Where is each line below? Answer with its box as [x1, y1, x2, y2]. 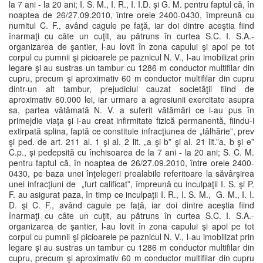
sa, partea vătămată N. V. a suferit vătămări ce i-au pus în [9, 104, 254, 116]
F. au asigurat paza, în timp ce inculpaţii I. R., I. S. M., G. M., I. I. [9, 188, 254, 200]
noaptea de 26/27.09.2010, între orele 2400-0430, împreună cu [9, 9, 254, 21]
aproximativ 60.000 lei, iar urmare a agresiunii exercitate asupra [9, 93, 254, 105]
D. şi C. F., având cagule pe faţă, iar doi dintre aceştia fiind [9, 199, 254, 211]
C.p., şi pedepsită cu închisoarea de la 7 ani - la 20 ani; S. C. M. [9, 146, 254, 158]
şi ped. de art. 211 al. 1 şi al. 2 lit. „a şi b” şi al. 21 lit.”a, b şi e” [9, 136, 254, 147]
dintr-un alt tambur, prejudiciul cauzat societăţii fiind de [9, 83, 254, 95]
